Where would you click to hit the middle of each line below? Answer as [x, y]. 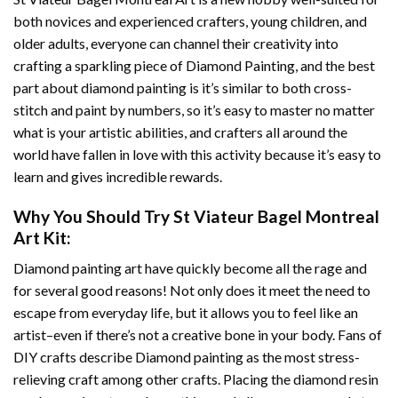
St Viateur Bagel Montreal [276, 216]
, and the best [335, 65]
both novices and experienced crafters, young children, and [190, 20]
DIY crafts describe [74, 357]
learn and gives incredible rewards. [118, 176]
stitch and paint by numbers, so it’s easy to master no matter [194, 109]
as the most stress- [302, 357]
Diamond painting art [78, 268]
